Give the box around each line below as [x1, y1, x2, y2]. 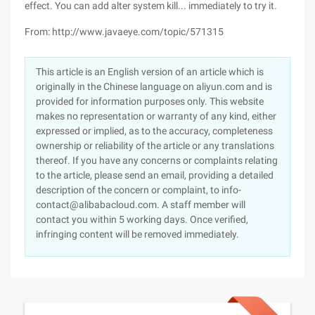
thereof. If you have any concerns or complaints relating [36, 155, 278, 166]
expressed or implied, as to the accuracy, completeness [36, 125, 273, 136]
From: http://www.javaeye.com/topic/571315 [25, 26, 224, 37]
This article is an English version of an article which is [36, 66, 264, 77]
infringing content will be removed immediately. [36, 229, 239, 240]
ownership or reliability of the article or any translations [36, 140, 274, 151]
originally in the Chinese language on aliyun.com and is [36, 81, 272, 92]
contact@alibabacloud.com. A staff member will [36, 199, 245, 210]
